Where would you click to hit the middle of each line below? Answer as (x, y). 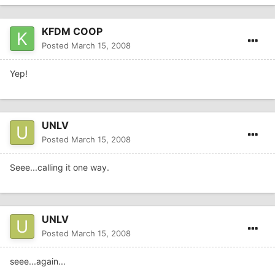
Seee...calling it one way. (60, 168)
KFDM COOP (72, 32)
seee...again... (38, 261)
